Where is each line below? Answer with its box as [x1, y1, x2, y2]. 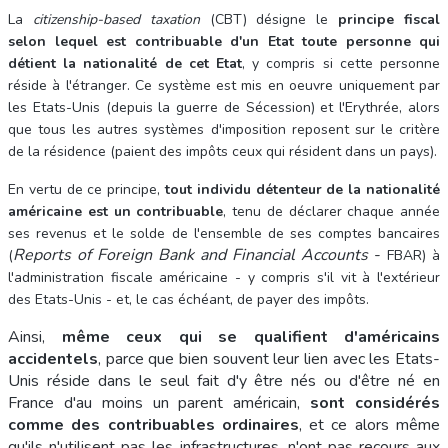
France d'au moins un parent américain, [8, 391, 311, 414]
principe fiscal [338, 9, 441, 29]
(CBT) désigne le [199, 9, 339, 29]
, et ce [298, 413, 348, 436]
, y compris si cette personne [242, 53, 440, 73]
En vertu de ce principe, [8, 179, 165, 199]
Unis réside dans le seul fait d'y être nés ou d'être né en [8, 369, 440, 392]
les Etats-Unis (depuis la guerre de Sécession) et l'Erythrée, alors [8, 97, 440, 117]
